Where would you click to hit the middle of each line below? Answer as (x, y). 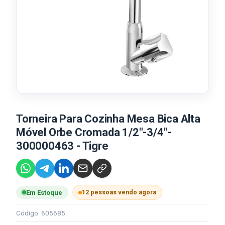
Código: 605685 (41, 213)
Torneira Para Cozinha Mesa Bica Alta (108, 119)
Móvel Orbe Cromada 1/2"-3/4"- (94, 132)
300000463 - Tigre (62, 146)
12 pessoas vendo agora (119, 192)
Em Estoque (44, 192)
